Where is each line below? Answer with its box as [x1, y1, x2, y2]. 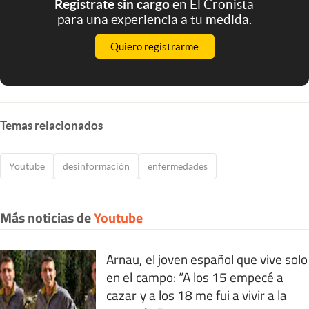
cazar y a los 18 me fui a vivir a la [106, 284, 288, 305]
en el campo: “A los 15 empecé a [106, 266, 284, 287]
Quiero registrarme [110, 40, 199, 52]
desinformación [63, 160, 130, 172]
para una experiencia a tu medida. [57, 11, 252, 27]
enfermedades [148, 160, 208, 172]
